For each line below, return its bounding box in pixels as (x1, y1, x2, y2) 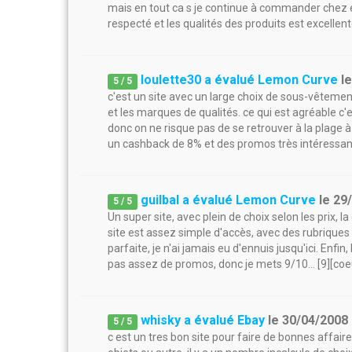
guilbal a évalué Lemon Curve (141, 192, 317, 207)
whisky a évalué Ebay (141, 313, 266, 328)
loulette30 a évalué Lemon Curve (141, 72, 339, 87)
